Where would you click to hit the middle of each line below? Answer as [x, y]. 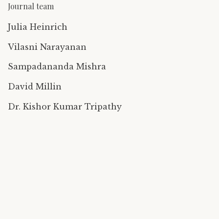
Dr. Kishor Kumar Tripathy [65, 106]
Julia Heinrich [38, 27]
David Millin [35, 86]
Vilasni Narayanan [47, 47]
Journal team [31, 6]
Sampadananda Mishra [57, 67]
